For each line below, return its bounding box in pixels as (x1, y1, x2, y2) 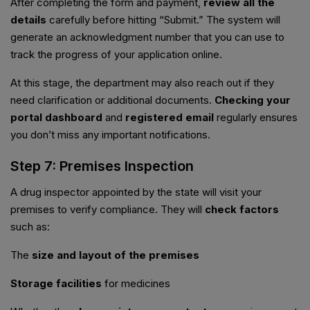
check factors (205, 203, 279, 217)
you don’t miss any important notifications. (10, 128, 210, 142)
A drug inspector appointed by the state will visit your (10, 185, 262, 199)
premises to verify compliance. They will (10, 203, 205, 217)
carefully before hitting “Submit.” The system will (46, 13, 280, 27)
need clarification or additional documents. (10, 93, 215, 107)
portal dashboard (10, 111, 102, 125)
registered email (125, 111, 214, 125)
